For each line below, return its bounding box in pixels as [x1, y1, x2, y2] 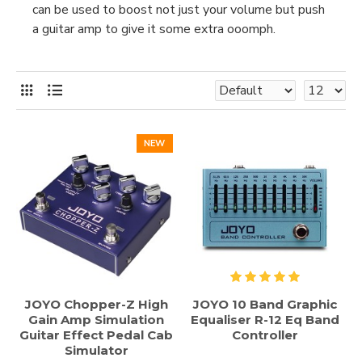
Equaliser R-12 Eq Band [191, 311, 340, 327]
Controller [232, 326, 299, 343]
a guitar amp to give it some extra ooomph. [32, 20, 276, 38]
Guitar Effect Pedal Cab [19, 326, 174, 343]
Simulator [64, 342, 128, 358]
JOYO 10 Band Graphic [193, 296, 338, 312]
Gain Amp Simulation [28, 311, 165, 327]
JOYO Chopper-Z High [24, 296, 168, 312]
